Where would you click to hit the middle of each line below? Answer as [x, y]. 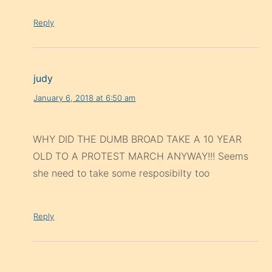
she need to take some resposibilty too [121, 173]
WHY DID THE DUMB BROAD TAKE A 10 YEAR [138, 139]
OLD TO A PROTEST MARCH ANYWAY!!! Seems [141, 156]
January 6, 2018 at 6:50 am [85, 97]
